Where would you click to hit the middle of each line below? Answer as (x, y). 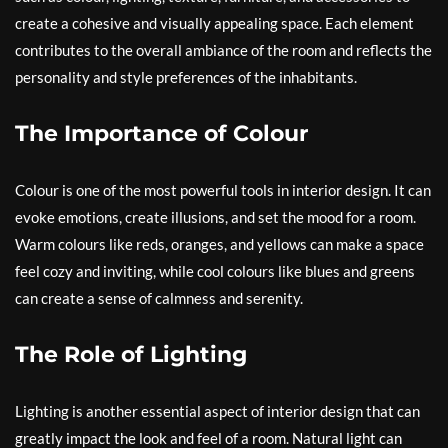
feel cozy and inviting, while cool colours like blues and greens (215, 271)
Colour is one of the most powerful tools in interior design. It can (223, 190)
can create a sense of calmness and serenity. (159, 298)
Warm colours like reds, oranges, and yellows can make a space (219, 244)
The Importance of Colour (161, 134)
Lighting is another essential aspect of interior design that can (217, 411)
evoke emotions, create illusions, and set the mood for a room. (215, 217)
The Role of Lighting (131, 355)
